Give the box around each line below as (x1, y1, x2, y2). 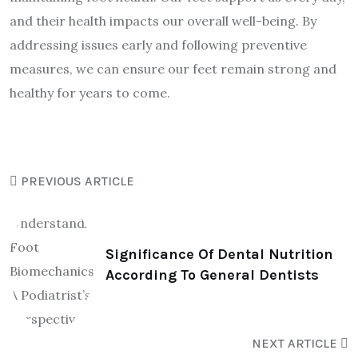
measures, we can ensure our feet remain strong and (10, 60, 336, 77)
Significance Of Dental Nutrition (105, 245, 333, 263)
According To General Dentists (105, 265, 319, 284)
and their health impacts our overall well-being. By (10, 12, 316, 29)
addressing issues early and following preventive (10, 36, 307, 53)
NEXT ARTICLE (252, 335, 340, 351)
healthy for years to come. (10, 84, 170, 101)
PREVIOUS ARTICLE (18, 173, 134, 189)
